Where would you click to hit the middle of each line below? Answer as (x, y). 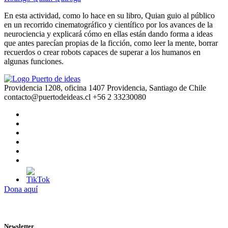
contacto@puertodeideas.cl (47, 97)
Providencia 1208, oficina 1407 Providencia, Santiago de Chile (105, 88)
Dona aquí (21, 189)
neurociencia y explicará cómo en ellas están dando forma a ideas (108, 34)
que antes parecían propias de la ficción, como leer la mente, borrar (111, 43)
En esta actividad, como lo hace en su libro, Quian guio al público (109, 16)
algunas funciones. (34, 62)
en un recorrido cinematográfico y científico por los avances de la (108, 25)
